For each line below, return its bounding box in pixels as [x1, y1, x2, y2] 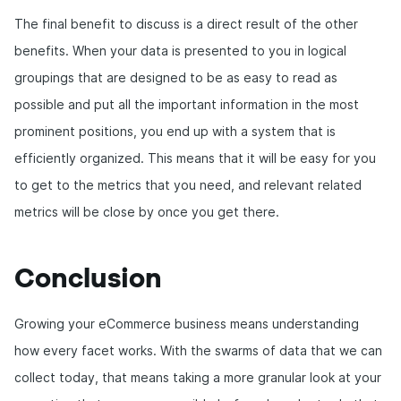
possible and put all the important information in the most [14, 97, 359, 112]
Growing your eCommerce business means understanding [14, 316, 359, 331]
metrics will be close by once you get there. [14, 204, 279, 219]
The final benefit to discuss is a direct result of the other [14, 16, 358, 31]
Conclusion [14, 266, 162, 293]
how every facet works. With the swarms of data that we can [14, 343, 382, 358]
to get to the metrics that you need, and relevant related [14, 177, 362, 192]
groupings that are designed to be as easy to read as [14, 70, 337, 85]
